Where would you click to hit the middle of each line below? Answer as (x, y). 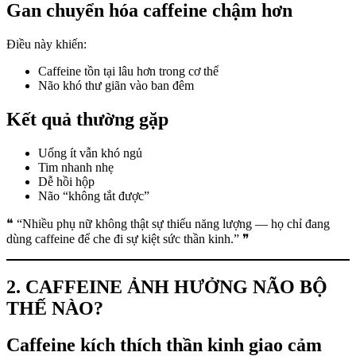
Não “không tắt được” (94, 195)
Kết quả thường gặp (87, 119)
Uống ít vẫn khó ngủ (90, 153)
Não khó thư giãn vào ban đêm (116, 85)
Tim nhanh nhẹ (76, 167)
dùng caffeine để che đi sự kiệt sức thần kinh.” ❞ (128, 238)
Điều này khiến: (46, 44)
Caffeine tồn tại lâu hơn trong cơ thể (128, 71)
